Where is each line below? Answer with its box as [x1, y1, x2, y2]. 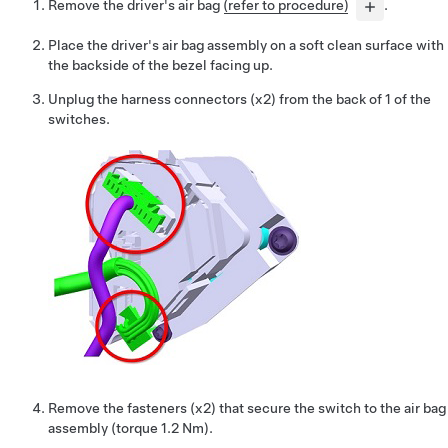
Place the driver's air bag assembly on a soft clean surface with [48, 36, 444, 53]
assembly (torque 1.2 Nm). [48, 419, 213, 436]
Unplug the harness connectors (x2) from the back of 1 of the [48, 90, 431, 107]
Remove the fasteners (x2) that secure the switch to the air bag [48, 399, 446, 416]
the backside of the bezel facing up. [48, 56, 273, 73]
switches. [48, 110, 110, 127]
